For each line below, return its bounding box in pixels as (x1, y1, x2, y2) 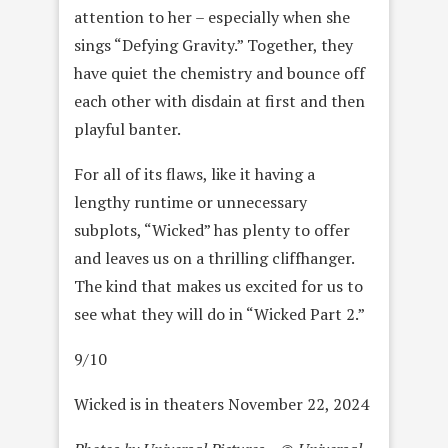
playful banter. (74, 118, 181, 141)
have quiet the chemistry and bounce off (74, 62, 365, 85)
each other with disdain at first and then (74, 90, 365, 113)
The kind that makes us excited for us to (74, 275, 363, 298)
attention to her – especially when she (74, 6, 350, 29)
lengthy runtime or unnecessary (74, 191, 307, 214)
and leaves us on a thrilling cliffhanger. (74, 247, 354, 270)
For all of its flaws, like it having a (74, 163, 315, 186)
